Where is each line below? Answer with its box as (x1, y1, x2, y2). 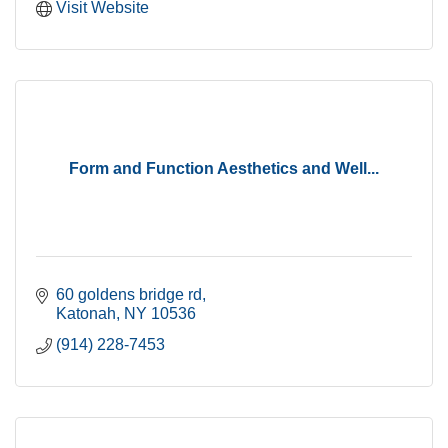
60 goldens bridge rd (56, 285, 202, 303)
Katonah (56, 304, 116, 322)
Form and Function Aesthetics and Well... (69, 159, 379, 177)
